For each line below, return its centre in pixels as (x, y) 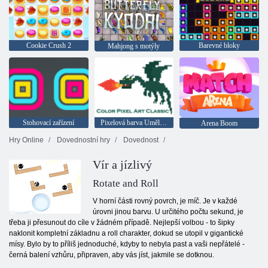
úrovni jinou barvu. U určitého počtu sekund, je (168, 212)
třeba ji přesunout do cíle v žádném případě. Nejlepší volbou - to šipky (122, 223)
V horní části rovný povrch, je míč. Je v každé (165, 201)
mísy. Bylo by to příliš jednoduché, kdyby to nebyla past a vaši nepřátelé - (127, 244)
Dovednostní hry (83, 140)
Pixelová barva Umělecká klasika (163, 122)
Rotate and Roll (126, 184)
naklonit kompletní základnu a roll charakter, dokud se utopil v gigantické (126, 234)
